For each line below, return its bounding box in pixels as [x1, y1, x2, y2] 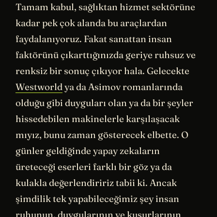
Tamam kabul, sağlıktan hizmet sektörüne [15, 1, 195, 13]
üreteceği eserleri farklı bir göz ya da [15, 161, 172, 173]
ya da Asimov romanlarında [62, 81, 183, 93]
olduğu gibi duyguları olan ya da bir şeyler [15, 97, 193, 109]
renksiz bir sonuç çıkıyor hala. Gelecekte [15, 65, 189, 77]
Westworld [15, 81, 62, 93]
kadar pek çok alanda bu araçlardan [15, 17, 167, 29]
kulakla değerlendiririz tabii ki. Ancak [15, 177, 177, 189]
